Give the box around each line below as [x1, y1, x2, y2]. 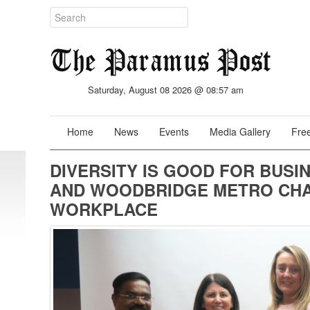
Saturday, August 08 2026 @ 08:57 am [88, 83, 244, 96]
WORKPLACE [50, 197, 158, 221]
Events [159, 125, 189, 138]
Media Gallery [210, 125, 271, 138]
